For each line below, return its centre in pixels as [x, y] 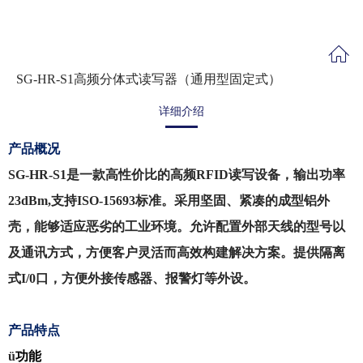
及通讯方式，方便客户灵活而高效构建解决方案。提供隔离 [177, 252]
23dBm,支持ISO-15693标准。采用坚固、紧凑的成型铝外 [169, 201]
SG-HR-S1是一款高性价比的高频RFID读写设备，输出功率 [177, 175]
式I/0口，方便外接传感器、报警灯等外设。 [132, 278]
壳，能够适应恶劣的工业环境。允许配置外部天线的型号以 [177, 226]
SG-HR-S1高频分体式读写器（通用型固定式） [149, 79]
